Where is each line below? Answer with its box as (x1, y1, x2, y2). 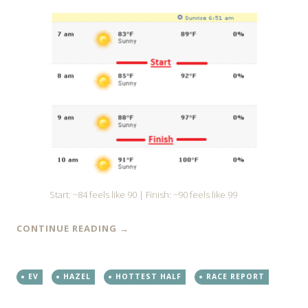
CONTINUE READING (16, 221, 120, 234)
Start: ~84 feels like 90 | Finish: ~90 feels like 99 (49, 188, 238, 201)
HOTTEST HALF (115, 271, 181, 281)
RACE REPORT (206, 271, 265, 281)
